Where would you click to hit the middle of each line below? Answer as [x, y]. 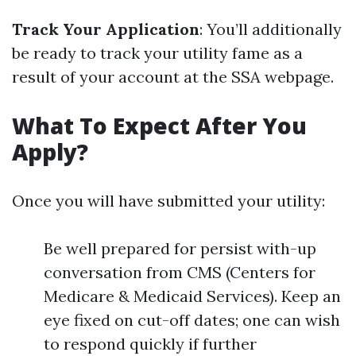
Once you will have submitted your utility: [168, 201]
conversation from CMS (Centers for [180, 272]
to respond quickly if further [150, 344]
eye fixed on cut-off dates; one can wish [192, 320]
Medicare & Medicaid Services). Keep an [192, 296]
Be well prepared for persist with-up [180, 248]
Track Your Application [106, 29]
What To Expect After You [159, 126]
